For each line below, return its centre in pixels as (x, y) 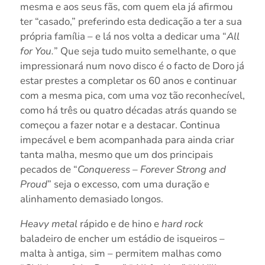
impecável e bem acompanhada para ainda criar (127, 140)
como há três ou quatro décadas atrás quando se (128, 110)
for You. (37, 51)
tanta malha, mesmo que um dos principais (116, 154)
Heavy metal (49, 224)
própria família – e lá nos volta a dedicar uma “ (123, 36)
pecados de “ (49, 169)
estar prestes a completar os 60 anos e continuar (128, 80)
